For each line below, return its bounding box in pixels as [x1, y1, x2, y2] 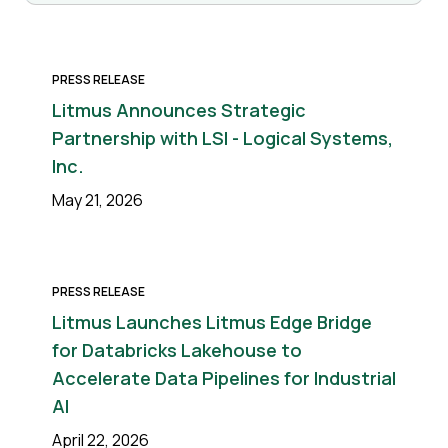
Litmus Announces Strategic [52, 98, 306, 122]
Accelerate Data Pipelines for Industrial [52, 366, 396, 390]
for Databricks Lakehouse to [52, 338, 302, 362]
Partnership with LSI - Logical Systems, [52, 126, 393, 150]
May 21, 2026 [52, 189, 143, 211]
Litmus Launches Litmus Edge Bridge [52, 310, 372, 334]
